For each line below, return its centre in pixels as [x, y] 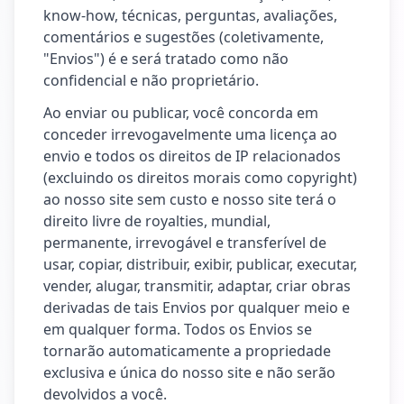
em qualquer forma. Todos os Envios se [178, 329]
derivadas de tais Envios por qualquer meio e [197, 308]
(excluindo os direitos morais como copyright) [200, 178]
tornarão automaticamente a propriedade [187, 351]
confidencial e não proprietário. [151, 80]
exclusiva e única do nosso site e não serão [189, 372]
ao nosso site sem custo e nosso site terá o [190, 199]
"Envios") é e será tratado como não [166, 59]
